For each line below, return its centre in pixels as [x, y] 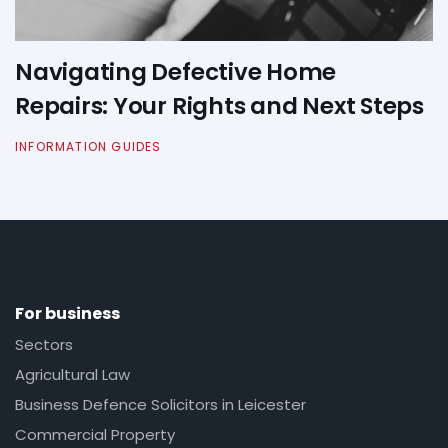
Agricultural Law [72, 375]
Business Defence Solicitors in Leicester [160, 405]
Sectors [44, 345]
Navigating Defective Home [176, 72]
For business [67, 313]
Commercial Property [95, 435]
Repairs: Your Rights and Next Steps [219, 106]
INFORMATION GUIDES [88, 146]
